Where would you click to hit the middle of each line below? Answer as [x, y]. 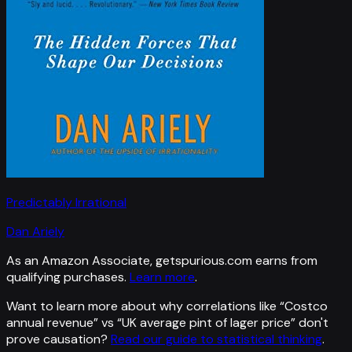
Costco [306, 306]
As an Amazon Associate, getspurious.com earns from [162, 261]
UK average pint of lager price [206, 323]
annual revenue [50, 323]
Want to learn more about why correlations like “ [145, 306]
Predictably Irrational [66, 203]
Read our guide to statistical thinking [216, 339]
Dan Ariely [35, 232]
